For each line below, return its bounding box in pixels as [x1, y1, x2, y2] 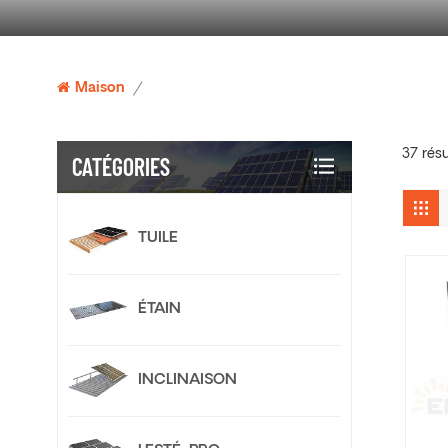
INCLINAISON [138, 373, 237, 389]
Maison [75, 80, 125, 96]
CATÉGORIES [72, 152, 170, 182]
